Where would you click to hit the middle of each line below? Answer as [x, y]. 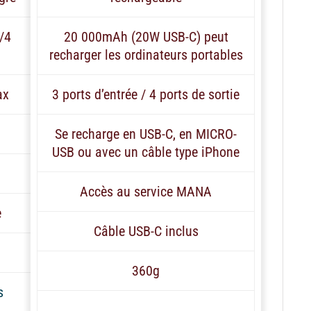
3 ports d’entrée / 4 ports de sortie [146, 94]
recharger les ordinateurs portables [146, 54]
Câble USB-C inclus [146, 231]
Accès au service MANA [146, 191]
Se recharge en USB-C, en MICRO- [146, 134]
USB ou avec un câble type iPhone [146, 152]
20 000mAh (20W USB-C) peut [146, 36]
